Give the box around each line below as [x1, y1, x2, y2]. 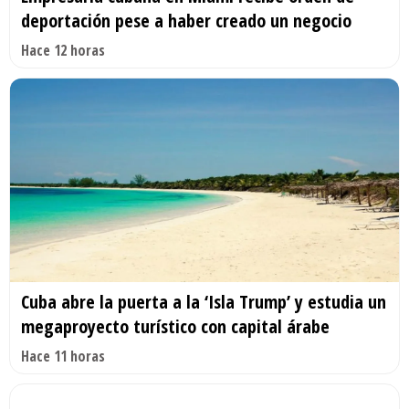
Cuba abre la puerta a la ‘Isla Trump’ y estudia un [21, 289, 386, 315]
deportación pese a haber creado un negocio [21, 7, 351, 33]
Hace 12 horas [21, 39, 105, 60]
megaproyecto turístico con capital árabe [21, 314, 330, 340]
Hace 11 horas [21, 346, 105, 367]
